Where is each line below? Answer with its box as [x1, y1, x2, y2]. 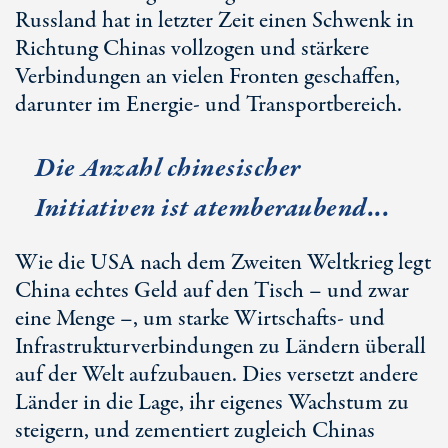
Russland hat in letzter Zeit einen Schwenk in [15, 5, 414, 37]
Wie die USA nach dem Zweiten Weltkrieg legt [15, 247, 431, 279]
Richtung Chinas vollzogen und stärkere [15, 33, 369, 65]
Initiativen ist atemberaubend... [35, 190, 390, 227]
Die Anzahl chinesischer [35, 150, 301, 187]
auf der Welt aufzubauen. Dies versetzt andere [15, 359, 418, 391]
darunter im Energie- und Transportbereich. [15, 89, 402, 121]
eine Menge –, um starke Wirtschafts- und [15, 303, 385, 335]
